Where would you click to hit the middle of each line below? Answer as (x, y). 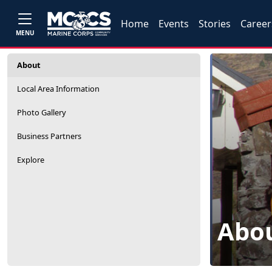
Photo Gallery (42, 112)
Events (174, 23)
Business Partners (49, 136)
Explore (31, 160)
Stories (215, 23)
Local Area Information (58, 89)
